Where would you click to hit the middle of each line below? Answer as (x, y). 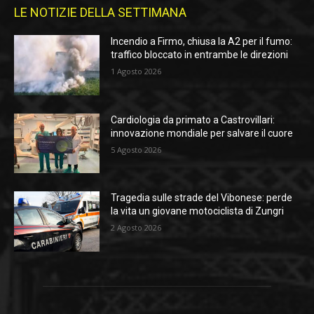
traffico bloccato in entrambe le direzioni (200, 55)
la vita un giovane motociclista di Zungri (198, 211)
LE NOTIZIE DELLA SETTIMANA (100, 13)
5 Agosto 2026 (136, 149)
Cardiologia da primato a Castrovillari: (193, 120)
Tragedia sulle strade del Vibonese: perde (202, 198)
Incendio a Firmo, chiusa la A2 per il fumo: (202, 42)
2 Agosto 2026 (136, 228)
